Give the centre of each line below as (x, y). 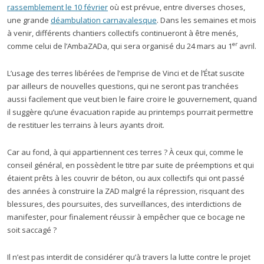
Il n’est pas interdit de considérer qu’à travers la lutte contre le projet (129, 257)
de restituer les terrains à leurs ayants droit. (86, 125)
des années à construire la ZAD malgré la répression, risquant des (126, 191)
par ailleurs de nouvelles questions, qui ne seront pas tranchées (123, 86)
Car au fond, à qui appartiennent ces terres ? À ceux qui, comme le (125, 152)
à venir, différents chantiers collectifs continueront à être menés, (123, 33)
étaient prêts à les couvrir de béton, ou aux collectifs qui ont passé (126, 178)
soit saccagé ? (32, 230)
